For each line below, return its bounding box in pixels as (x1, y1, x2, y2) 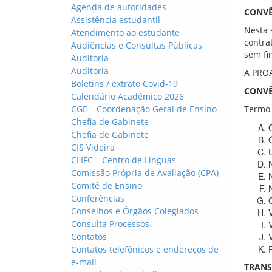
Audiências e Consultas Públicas (71, 39, 202, 51)
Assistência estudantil (71, 14, 160, 25)
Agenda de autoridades (71, 1, 166, 13)
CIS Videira (71, 141, 115, 153)
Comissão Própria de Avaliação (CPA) (71, 167, 219, 178)
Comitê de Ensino (71, 180, 142, 191)
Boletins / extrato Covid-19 (71, 78, 178, 89)
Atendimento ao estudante (71, 27, 180, 38)
